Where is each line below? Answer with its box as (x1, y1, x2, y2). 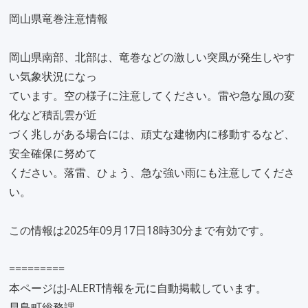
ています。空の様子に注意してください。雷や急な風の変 (9, 88, 295, 103)
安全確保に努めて (9, 146, 97, 161)
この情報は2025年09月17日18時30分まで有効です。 (9, 223, 270, 238)
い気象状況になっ (9, 69, 97, 84)
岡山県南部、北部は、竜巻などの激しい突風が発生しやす (9, 49, 295, 65)
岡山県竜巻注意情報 (9, 11, 108, 26)
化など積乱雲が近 (9, 107, 97, 122)
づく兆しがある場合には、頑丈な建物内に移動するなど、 (9, 126, 295, 142)
